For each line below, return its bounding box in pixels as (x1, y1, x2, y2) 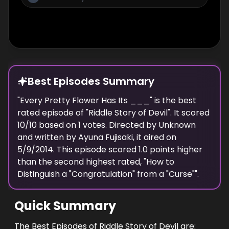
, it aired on (133, 131, 176, 143)
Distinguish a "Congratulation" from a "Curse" (17, 168, 195, 180)
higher (177, 144, 202, 155)
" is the (150, 95, 176, 106)
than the (17, 156, 52, 168)
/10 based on (25, 119, 76, 131)
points (148, 144, 177, 155)
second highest (54, 156, 116, 168)
